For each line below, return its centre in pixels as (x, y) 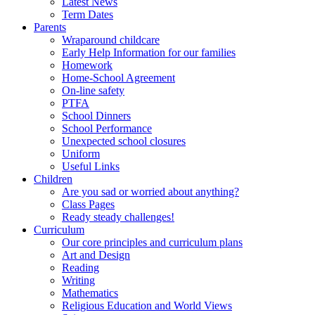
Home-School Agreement (118, 77)
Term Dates (88, 14)
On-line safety (93, 90)
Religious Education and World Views (147, 305)
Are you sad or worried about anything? (150, 191)
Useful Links (91, 166)
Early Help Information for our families (149, 52)
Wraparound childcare (111, 39)
